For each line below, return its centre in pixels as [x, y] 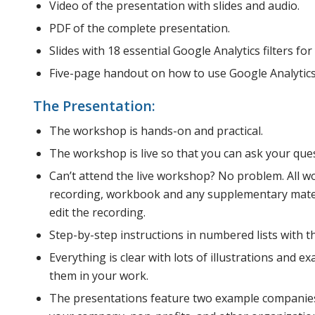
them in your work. [99, 275]
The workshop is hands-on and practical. [156, 130]
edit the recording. [97, 212]
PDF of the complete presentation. [140, 28]
